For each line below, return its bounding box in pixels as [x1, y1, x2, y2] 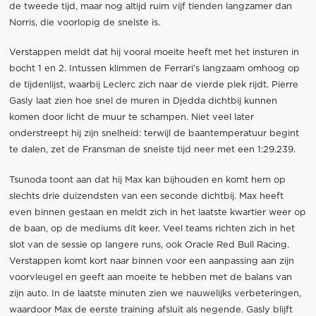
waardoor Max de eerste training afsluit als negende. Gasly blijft [8, 305, 293, 315]
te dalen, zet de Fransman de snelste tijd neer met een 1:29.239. [8, 145, 296, 155]
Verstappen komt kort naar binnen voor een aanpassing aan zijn [8, 256, 294, 266]
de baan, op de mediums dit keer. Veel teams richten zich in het [8, 224, 295, 233]
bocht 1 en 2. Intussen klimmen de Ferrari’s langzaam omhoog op [8, 64, 300, 74]
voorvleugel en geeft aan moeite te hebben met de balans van [8, 272, 292, 282]
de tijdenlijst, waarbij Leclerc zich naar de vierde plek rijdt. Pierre [8, 80, 298, 90]
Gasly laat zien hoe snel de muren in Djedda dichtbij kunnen [8, 97, 277, 107]
